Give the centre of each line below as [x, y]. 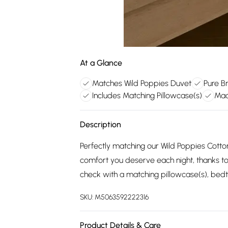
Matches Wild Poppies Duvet [142, 83]
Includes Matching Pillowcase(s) [147, 95]
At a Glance [101, 63]
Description [101, 124]
